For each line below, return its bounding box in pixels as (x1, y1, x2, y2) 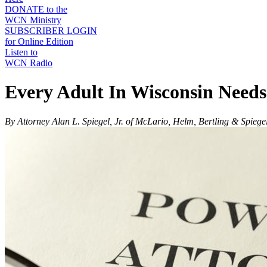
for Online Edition (5, 36, 73, 46)
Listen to (5, 47, 38, 57)
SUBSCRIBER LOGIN (5, 26, 97, 36)
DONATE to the (5, 4, 67, 14)
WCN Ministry (5, 15, 61, 25)
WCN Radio (5, 58, 52, 68)
